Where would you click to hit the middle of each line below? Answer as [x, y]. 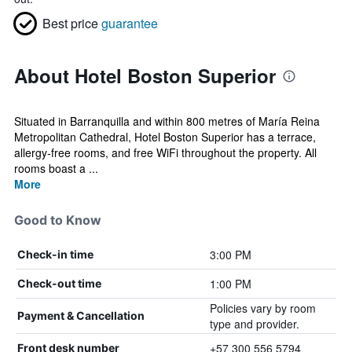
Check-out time [59, 283]
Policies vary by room [262, 308]
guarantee [130, 23]
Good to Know [58, 220]
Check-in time [55, 254]
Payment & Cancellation [81, 315]
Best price [70, 23]
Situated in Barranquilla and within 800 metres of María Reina [167, 121]
